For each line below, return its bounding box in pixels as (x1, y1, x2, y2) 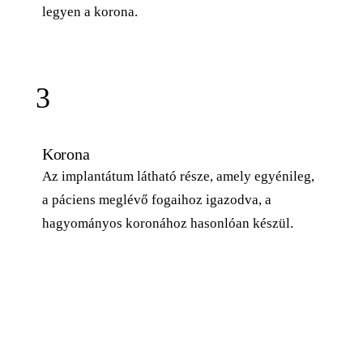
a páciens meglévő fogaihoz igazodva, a (42, 191, 271, 207)
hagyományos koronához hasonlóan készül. (42, 215, 293, 231)
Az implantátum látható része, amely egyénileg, (42, 168, 314, 184)
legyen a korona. (42, 3, 138, 19)
